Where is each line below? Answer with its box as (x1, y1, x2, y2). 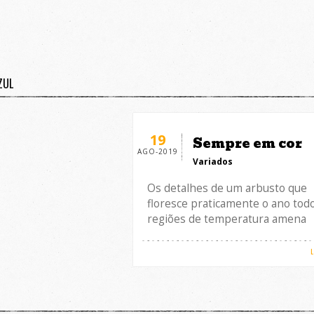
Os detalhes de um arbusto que (146, 181, 307, 196)
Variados (192, 156, 233, 168)
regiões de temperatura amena (146, 212, 306, 226)
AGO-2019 (137, 146, 178, 156)
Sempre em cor (192, 133, 302, 153)
